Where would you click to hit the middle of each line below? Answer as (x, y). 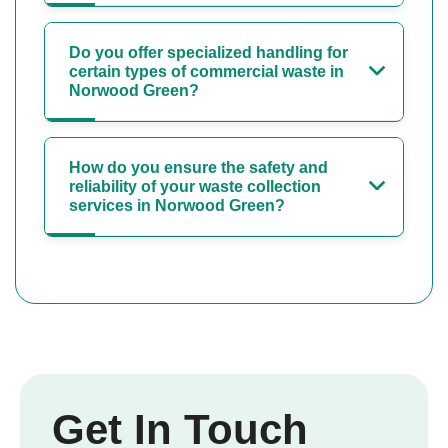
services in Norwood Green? (177, 206)
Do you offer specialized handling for (208, 53)
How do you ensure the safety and (198, 168)
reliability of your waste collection (195, 187)
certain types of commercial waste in (206, 72)
